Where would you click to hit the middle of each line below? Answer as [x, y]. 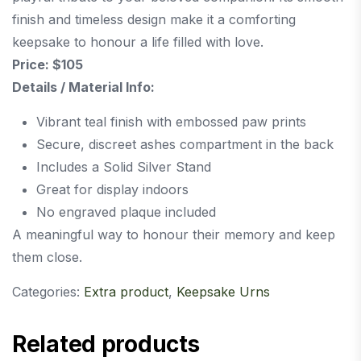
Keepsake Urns [223, 292]
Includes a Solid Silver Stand [124, 167]
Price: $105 [48, 65]
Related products [106, 344]
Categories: [48, 292]
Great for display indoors [112, 190]
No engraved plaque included [126, 212]
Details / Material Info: [83, 87]
